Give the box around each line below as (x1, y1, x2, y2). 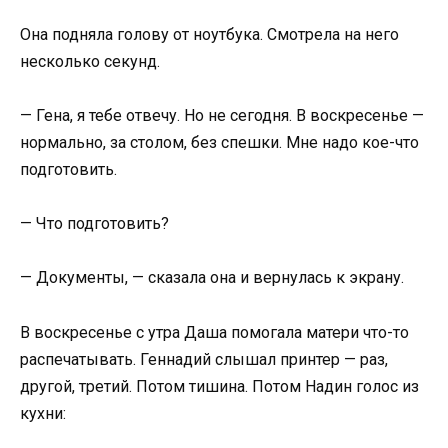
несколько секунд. (20, 51, 160, 71)
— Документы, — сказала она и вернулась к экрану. (20, 268, 404, 288)
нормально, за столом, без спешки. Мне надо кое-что (20, 132, 419, 152)
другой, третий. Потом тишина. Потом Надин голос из (20, 376, 419, 396)
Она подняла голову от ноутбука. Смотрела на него (20, 24, 399, 44)
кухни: (20, 403, 66, 423)
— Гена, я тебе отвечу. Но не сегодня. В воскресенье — (20, 105, 424, 125)
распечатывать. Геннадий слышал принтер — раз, (20, 349, 388, 369)
